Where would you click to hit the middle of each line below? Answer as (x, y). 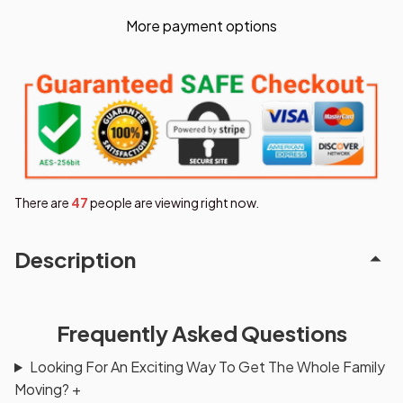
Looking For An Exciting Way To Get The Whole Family (207, 367)
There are (43, 202)
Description (75, 259)
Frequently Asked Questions (201, 332)
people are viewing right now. (174, 202)
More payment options (201, 25)
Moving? (43, 390)
